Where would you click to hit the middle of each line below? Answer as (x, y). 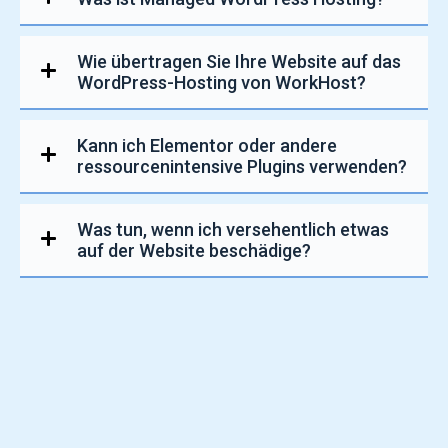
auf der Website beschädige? (194, 251)
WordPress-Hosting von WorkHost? (221, 83)
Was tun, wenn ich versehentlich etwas (233, 230)
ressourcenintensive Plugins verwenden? (242, 167)
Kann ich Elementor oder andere (207, 146)
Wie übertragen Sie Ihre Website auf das (239, 62)
